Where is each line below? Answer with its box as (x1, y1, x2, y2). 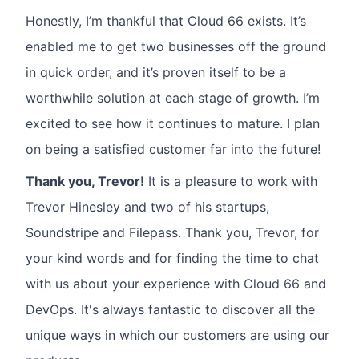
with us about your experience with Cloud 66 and (26, 276, 326, 292)
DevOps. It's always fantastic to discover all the (26, 301, 315, 318)
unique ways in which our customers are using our (26, 327, 329, 344)
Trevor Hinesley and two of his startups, (26, 199, 269, 216)
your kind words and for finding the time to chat (26, 250, 319, 267)
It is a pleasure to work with (144, 173, 317, 190)
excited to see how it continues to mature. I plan (26, 115, 320, 132)
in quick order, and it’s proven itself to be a (26, 64, 286, 81)
